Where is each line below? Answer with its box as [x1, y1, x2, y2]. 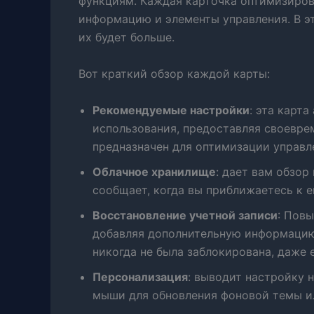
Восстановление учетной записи [93, 207, 278, 222]
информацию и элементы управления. [78, 12, 294, 27]
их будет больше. [78, 30, 175, 45]
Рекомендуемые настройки [93, 102, 250, 117]
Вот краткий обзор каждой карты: [78, 67, 270, 81]
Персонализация [93, 269, 188, 284]
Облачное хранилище [93, 164, 216, 179]
